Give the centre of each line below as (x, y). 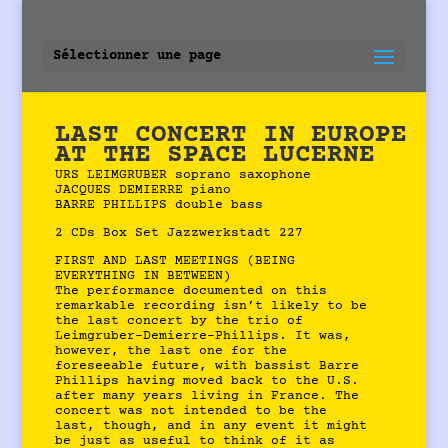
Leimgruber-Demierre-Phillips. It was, (203, 336)
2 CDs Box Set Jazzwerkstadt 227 (179, 233)
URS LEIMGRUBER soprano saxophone (187, 175)
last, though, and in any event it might (211, 426)
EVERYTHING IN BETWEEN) (143, 276)
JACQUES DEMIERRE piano (143, 190)
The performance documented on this (191, 291)
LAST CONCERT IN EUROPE (231, 135)
